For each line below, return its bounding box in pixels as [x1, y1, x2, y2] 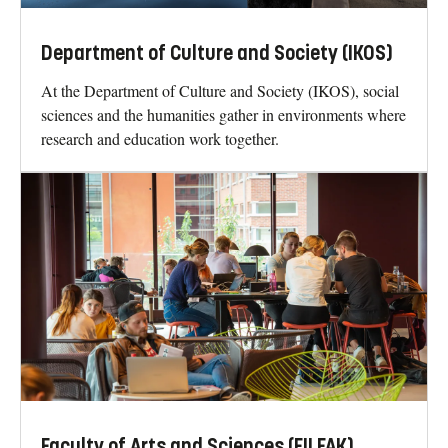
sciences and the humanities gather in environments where [41, 103, 406, 125]
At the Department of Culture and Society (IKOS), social [41, 79, 399, 101]
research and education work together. [41, 127, 279, 149]
